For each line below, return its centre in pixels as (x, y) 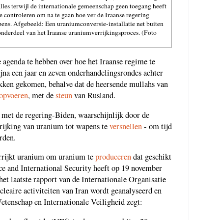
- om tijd (157, 126)
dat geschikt (151, 157)
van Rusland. (94, 96)
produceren (113, 157)
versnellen (126, 126)
